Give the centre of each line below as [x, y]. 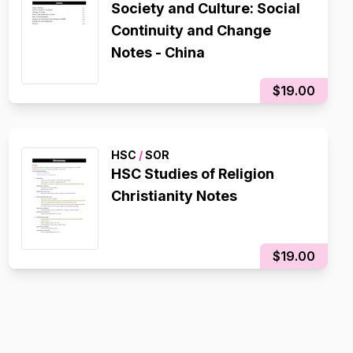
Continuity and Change [191, 30]
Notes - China [158, 52]
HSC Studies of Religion [192, 174]
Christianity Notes [174, 196]
